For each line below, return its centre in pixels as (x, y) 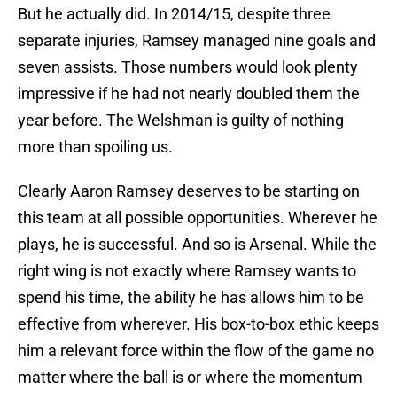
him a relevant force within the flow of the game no (196, 351)
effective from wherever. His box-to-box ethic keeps (198, 324)
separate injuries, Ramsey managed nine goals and (197, 41)
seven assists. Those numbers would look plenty (188, 67)
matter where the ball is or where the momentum (190, 378)
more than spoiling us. (95, 147)
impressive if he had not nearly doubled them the (189, 94)
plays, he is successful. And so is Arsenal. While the (197, 245)
